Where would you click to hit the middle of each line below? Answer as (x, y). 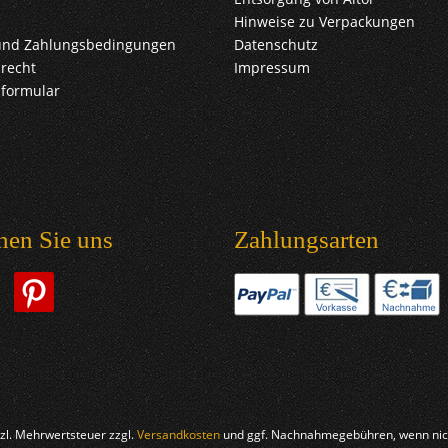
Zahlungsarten (306, 240)
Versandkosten (178, 435)
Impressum (272, 68)
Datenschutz (276, 45)
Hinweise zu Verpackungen (324, 22)
